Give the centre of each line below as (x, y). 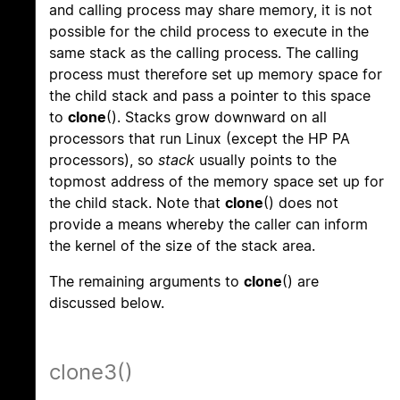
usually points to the (266, 160)
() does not (301, 203)
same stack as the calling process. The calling (204, 53)
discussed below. (107, 303)
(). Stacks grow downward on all (217, 117)
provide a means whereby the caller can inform (208, 225)
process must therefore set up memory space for (216, 75)
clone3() (91, 372)
